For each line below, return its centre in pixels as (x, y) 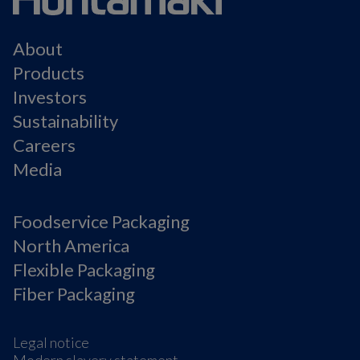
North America (71, 245)
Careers (44, 145)
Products (49, 72)
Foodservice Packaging (101, 221)
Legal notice (51, 342)
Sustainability (65, 121)
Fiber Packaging (74, 293)
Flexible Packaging (84, 269)
